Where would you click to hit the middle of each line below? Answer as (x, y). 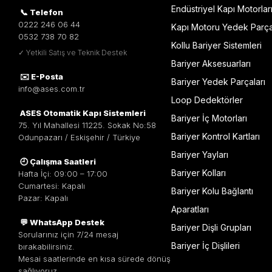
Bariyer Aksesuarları (211, 63)
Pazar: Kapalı (43, 198)
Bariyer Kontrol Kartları (215, 136)
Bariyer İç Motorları (209, 118)
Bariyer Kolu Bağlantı (212, 191)
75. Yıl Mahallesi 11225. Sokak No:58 (87, 125)
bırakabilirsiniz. (46, 246)
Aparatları (190, 209)
